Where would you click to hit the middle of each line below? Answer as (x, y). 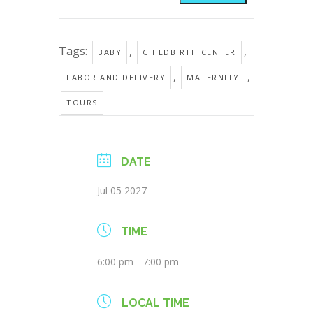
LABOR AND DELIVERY (116, 78)
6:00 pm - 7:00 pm (138, 262)
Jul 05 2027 (122, 191)
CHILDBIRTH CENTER (189, 52)
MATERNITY (213, 78)
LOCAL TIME (155, 303)
